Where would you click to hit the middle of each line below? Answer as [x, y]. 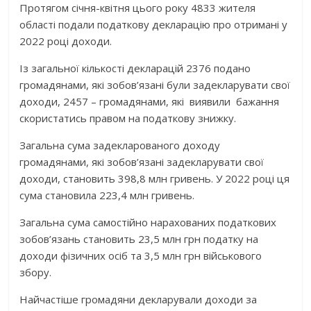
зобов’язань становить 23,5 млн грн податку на [139, 239]
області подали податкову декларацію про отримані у [154, 24]
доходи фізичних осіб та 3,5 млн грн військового [141, 255]
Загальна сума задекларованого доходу [120, 145]
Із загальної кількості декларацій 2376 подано [135, 68]
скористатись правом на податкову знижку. [128, 118]
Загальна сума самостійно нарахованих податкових [148, 222]
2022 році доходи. [67, 41]
